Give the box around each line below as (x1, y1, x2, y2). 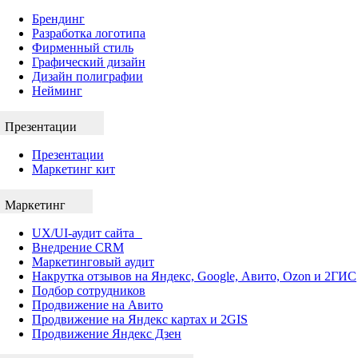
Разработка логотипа (32, 26, 145, 40)
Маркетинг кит (32, 161, 115, 176)
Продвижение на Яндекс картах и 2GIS (32, 312, 248, 326)
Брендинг (32, 11, 85, 26)
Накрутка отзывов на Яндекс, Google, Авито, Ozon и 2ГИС (32, 268, 356, 283)
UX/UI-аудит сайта (32, 225, 142, 240)
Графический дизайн (32, 54, 145, 69)
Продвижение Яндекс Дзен (32, 326, 181, 340)
